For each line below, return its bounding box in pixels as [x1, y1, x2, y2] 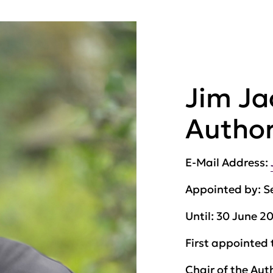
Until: [185, 209, 216, 223]
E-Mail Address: [185, 155, 271, 169]
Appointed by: [185, 182, 263, 196]
